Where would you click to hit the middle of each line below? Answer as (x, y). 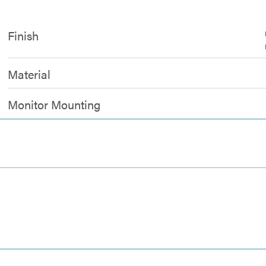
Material (29, 74)
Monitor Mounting (54, 104)
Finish (23, 35)
